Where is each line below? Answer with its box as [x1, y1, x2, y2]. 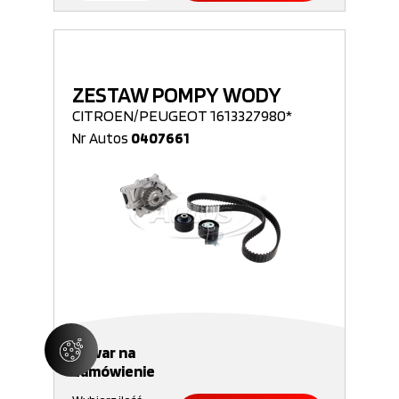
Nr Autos [72, 129, 131, 147]
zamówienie [72, 362, 155, 380]
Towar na [72, 343, 135, 362]
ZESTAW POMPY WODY [72, 81, 281, 108]
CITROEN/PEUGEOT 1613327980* [72, 106, 292, 125]
